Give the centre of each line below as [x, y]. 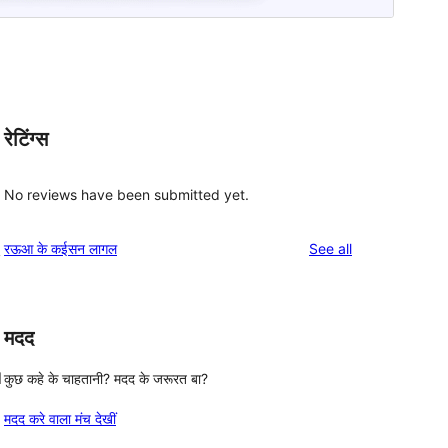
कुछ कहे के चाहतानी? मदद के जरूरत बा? [106, 379]
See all [330, 248]
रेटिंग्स [26, 139]
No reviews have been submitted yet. [126, 194]
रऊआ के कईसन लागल [60, 248]
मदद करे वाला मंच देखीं [60, 419]
